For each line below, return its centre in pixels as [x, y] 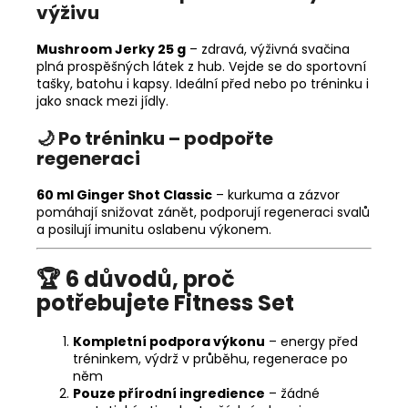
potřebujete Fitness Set [165, 302]
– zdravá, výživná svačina [270, 49]
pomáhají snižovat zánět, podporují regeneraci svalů [203, 212]
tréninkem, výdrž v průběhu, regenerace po [210, 358]
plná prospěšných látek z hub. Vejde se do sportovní [201, 66]
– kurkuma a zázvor [278, 194]
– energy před [313, 341]
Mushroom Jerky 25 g [111, 49]
